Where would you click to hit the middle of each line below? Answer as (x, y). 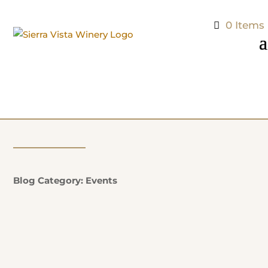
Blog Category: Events (66, 180)
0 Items (245, 25)
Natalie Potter (71, 235)
